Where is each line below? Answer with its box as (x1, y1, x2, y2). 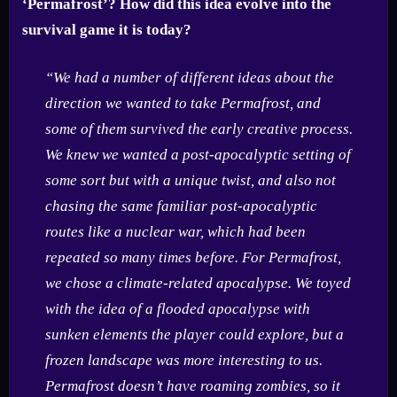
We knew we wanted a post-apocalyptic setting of (44, 146, 351, 164)
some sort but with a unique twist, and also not (44, 172, 336, 190)
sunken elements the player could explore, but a (44, 326, 344, 344)
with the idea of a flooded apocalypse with (44, 300, 310, 318)
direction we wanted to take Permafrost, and (44, 95, 321, 113)
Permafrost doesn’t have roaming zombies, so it (44, 378, 340, 395)
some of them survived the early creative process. (44, 121, 353, 138)
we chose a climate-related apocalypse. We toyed (44, 275, 351, 292)
